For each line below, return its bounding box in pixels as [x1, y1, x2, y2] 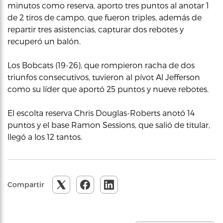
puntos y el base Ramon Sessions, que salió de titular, [7, 119, 210, 129]
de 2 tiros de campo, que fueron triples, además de [7, 12, 202, 22]
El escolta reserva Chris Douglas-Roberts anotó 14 [7, 108, 195, 117]
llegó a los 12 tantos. [7, 131, 82, 141]
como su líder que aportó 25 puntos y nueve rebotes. [7, 84, 209, 94]
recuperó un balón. [7, 36, 81, 46]
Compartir [7, 180, 44, 189]
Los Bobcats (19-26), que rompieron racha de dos [7, 60, 195, 70]
